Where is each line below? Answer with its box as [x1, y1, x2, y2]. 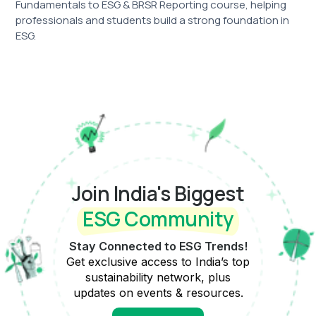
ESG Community [83, 205, 233, 233]
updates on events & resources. [73, 286, 243, 300]
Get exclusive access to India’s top [66, 255, 250, 269]
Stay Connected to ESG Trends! [68, 239, 248, 254]
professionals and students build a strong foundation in [16, 13, 290, 28]
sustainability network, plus [85, 270, 231, 285]
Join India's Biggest [72, 180, 244, 207]
